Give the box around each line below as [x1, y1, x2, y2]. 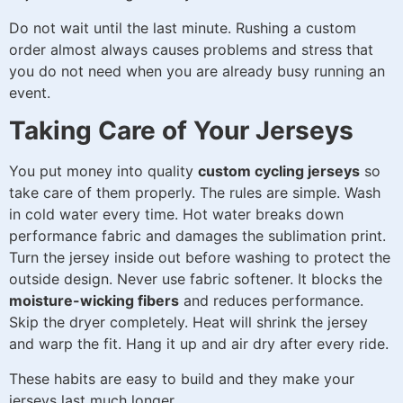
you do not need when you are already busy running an [9, 61, 385, 80]
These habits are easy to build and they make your [9, 369, 354, 388]
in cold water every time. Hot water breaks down [9, 205, 344, 224]
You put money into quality [9, 162, 198, 181]
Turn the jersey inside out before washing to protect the [9, 248, 390, 267]
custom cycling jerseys [198, 162, 360, 181]
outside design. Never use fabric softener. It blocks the [9, 270, 382, 289]
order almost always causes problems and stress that [9, 40, 373, 58]
